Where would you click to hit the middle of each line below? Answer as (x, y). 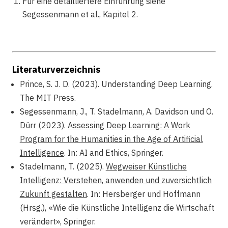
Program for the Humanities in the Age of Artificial (111, 139)
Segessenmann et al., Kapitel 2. (81, 15)
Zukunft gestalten (53, 194)
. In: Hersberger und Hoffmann (144, 194)
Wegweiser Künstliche (146, 167)
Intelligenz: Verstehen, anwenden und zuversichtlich (116, 180)
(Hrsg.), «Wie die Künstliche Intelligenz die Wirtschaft (117, 208)
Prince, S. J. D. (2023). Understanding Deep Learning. (116, 84)
